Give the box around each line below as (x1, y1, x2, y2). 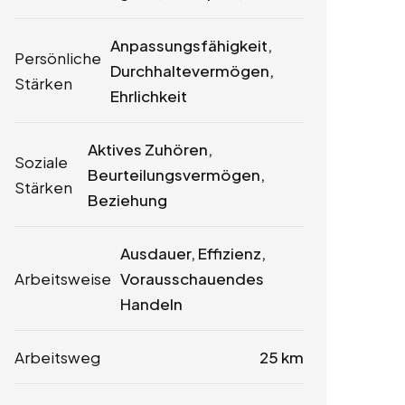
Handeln (120, 294, 183, 314)
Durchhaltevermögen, (110, 61, 274, 80)
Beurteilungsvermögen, (87, 165, 265, 184)
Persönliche (14, 48, 101, 68)
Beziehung (87, 190, 167, 210)
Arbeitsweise (14, 268, 111, 288)
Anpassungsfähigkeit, (110, 35, 272, 55)
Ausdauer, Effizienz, (120, 243, 266, 263)
